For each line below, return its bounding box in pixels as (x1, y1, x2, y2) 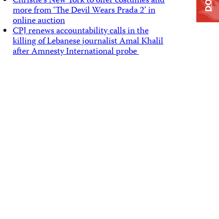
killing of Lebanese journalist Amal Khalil (12, 34, 163, 49)
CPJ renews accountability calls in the (12, 24, 149, 39)
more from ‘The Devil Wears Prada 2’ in (12, 3, 155, 18)
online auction (12, 14, 65, 28)
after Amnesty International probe (12, 44, 139, 59)
